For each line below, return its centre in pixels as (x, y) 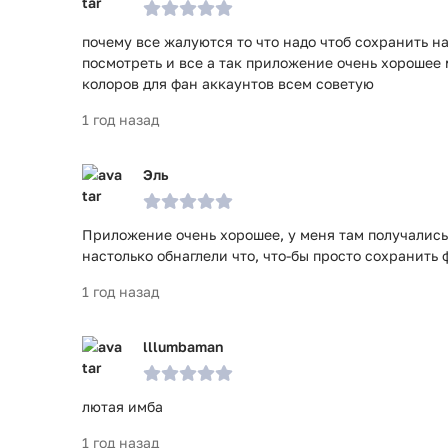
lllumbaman (183, 346)
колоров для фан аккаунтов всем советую (228, 83)
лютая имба (122, 406)
